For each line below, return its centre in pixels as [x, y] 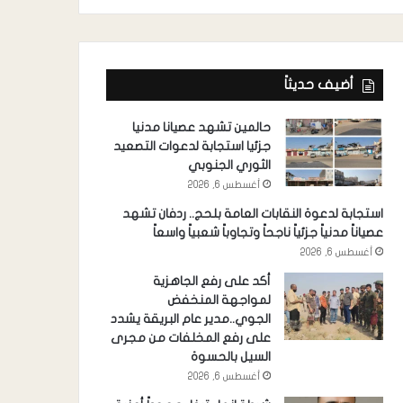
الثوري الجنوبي [229, 166]
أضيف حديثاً [318, 85]
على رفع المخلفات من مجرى [190, 338]
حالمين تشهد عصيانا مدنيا [201, 128]
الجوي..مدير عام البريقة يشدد [190, 319]
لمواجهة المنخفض [219, 300]
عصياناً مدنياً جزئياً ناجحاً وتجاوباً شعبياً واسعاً [268, 233]
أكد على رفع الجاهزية [211, 282]
